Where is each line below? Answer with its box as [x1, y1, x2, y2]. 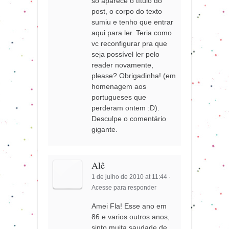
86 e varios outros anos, [91, 212, 170, 221]
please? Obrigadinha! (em [91, 71, 176, 80]
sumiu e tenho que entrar [91, 17, 174, 26]
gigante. [91, 125, 118, 133]
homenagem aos [91, 82, 147, 90]
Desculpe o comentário [91, 114, 167, 123]
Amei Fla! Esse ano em [91, 201, 167, 210]
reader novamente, [91, 60, 154, 69]
